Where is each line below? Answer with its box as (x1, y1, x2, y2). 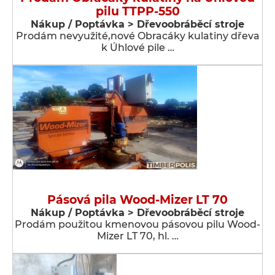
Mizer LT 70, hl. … (96, 230, 179, 242)
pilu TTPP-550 (95, 4, 180, 18)
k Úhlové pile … (101, 42, 174, 53)
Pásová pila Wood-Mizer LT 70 (47, 193, 228, 207)
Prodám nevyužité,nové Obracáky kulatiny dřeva (15, 30, 260, 42)
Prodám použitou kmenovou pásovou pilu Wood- (15, 219, 260, 230)
